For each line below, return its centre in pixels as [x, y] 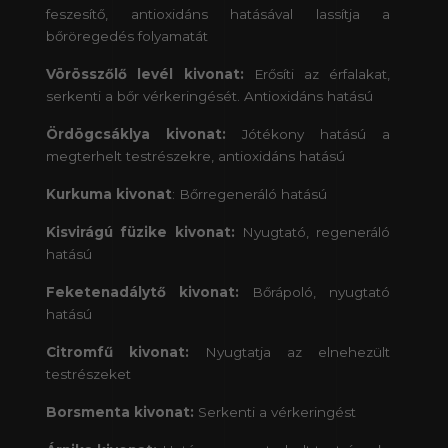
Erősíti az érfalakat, [317, 74]
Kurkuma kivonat [109, 194]
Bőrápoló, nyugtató [315, 292]
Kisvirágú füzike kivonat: [140, 232]
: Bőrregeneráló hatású [249, 194]
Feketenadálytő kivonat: [143, 292]
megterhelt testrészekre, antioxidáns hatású [195, 156]
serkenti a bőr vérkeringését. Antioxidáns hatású [209, 96]
